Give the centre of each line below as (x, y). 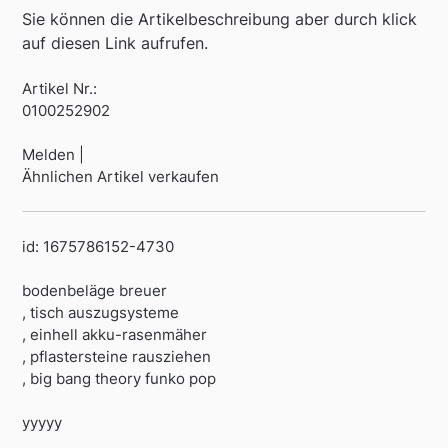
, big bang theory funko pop (119, 379)
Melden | (53, 155)
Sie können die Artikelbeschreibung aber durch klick (220, 19)
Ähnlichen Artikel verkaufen (121, 177)
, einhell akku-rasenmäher (115, 335)
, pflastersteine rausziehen (117, 357)
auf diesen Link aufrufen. (115, 43)
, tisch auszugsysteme (101, 313)
